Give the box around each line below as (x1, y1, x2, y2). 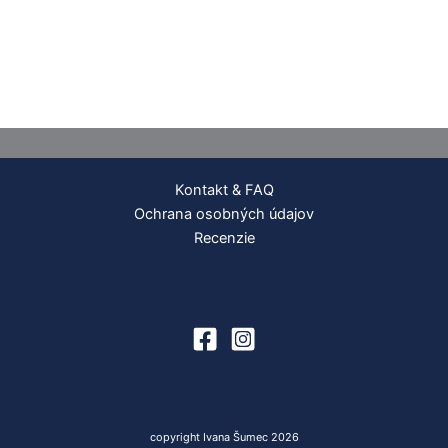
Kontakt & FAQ (174, 180, 274, 199)
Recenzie (193, 228, 255, 247)
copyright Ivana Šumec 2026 (149, 429, 299, 444)
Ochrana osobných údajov (134, 204, 314, 223)
